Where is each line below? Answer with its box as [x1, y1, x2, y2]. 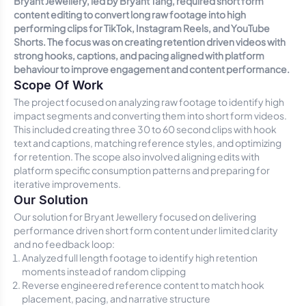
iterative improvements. [14, 178, 121, 190]
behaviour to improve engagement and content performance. [14, 63, 290, 75]
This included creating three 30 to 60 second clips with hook [14, 123, 277, 135]
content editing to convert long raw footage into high [14, 8, 246, 20]
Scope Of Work [14, 78, 103, 92]
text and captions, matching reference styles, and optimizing [14, 137, 281, 149]
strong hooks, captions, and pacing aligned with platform [14, 49, 264, 61]
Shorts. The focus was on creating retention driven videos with [14, 36, 286, 48]
